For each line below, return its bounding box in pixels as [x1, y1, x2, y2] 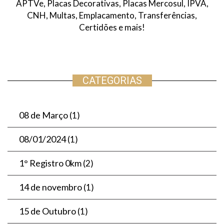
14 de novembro [19, 181, 82, 192]
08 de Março [19, 109, 68, 120]
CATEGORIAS [82, 74, 142, 86]
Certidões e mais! [79, 22, 145, 33]
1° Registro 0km [19, 157, 81, 168]
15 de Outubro [19, 205, 76, 216]
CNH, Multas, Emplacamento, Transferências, [27, 10, 197, 21]
